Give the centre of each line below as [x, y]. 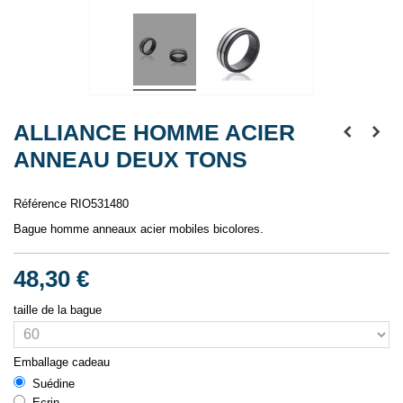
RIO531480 [99, 204]
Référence [40, 204]
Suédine [54, 383]
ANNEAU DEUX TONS [130, 160]
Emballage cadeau [63, 362]
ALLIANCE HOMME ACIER [154, 133]
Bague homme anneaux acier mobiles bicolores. [139, 229]
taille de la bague [59, 309]
